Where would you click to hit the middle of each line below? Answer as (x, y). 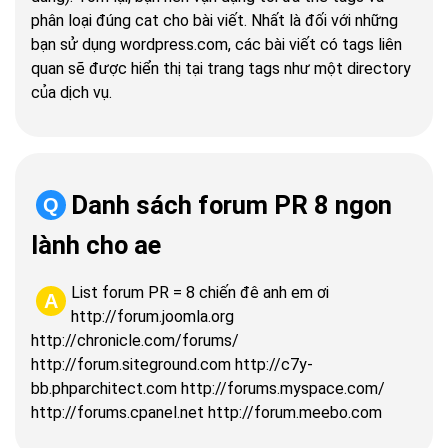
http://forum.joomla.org (152, 317)
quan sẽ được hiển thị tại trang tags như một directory (221, 69)
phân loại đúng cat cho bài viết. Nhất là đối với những (214, 21)
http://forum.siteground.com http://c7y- (172, 365)
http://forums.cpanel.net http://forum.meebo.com (206, 413)
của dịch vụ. (71, 93)
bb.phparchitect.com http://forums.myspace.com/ (208, 389)
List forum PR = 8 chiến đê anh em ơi (200, 293)
